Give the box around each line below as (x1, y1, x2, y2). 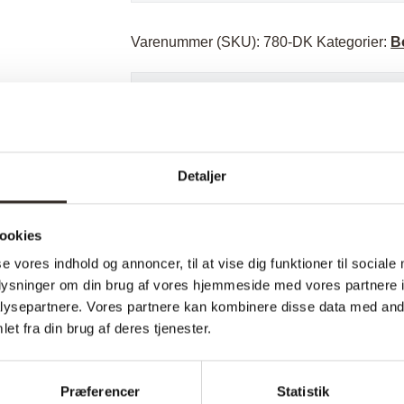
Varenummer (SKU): (131, 34, 264, 50)
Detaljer (177, 168, 227, 184)
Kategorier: (317, 34, 391, 50)
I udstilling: (166, 208, 235, 225)
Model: (166, 173, 210, 189)
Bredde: (166, 349, 217, 365)
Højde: (166, 384, 210, 400)
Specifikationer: (159, 106, 322, 131)
